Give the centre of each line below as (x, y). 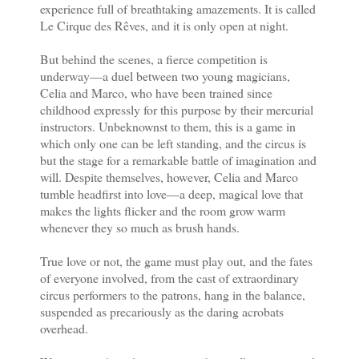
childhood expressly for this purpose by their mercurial (177, 110)
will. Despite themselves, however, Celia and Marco (169, 177)
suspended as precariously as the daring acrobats (162, 312)
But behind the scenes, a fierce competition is (154, 59)
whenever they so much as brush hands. (142, 228)
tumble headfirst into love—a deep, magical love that (171, 194)
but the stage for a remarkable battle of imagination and (178, 160)
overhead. (66, 329)
